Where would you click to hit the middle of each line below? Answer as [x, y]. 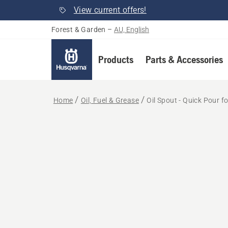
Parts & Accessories [184, 59]
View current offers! [110, 10]
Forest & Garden [78, 30]
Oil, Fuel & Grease [110, 100]
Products [116, 59]
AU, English [132, 30]
